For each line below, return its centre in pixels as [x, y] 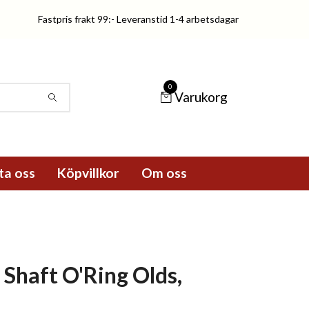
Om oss [165, 172]
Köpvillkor [89, 172]
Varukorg [201, 97]
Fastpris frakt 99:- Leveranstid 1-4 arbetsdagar [138, 19]
